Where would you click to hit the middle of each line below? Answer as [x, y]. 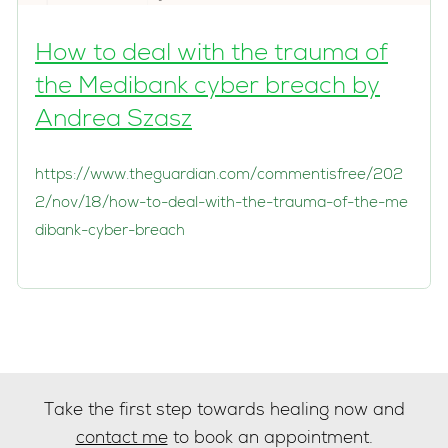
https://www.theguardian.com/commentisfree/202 [219, 175]
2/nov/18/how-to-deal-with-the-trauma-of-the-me [221, 203]
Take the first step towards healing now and [224, 412]
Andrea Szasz [113, 121]
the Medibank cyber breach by [207, 88]
